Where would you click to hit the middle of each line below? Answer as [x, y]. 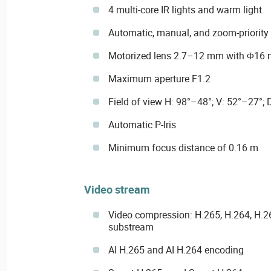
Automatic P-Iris [142, 125]
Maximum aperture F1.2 [159, 79]
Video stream [117, 190]
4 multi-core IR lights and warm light [185, 10]
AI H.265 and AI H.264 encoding [176, 250]
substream [131, 227]
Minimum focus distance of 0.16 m [183, 148]
